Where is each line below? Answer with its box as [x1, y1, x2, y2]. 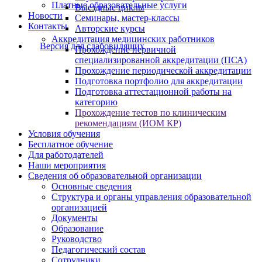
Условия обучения [28, 129, 100, 139]
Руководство [51, 234, 102, 244]
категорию [75, 97, 118, 107]
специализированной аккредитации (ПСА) [75, 55, 247, 65]
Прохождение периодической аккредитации [75, 65, 251, 75]
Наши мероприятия [28, 160, 106, 170]
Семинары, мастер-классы [75, 13, 180, 23]
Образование [51, 223, 104, 233]
